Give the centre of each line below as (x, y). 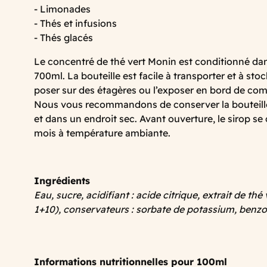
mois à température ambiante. (102, 133)
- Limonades (62, 9)
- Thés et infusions (75, 23)
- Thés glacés (63, 37)
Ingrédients (62, 180)
